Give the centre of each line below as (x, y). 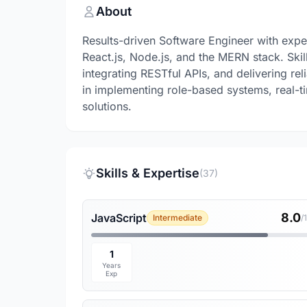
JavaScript (119, 218)
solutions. (107, 106)
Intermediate (177, 218)
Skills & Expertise (148, 173)
